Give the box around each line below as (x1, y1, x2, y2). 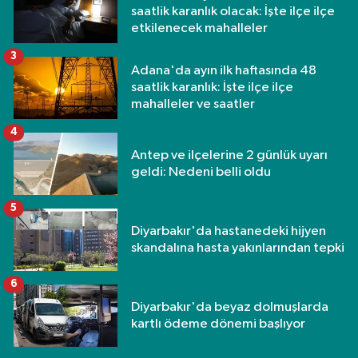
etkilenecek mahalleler (131, 22, 268, 36)
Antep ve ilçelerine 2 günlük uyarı (131, 148, 328, 162)
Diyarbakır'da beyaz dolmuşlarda (131, 300, 328, 314)
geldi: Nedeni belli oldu (131, 165, 271, 179)
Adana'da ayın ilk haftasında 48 (131, 64, 316, 78)
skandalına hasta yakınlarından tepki (131, 241, 344, 255)
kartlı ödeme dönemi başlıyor (131, 316, 305, 331)
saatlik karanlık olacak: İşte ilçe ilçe (131, 5, 335, 19)
